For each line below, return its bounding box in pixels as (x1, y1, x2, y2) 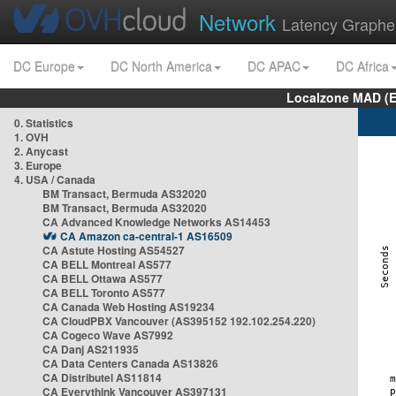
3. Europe (14, 157, 62, 173)
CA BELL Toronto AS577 (42, 285, 165, 301)
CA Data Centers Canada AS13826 (42, 355, 218, 371)
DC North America (110, 57, 212, 75)
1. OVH (14, 129, 49, 145)
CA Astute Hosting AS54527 (42, 242, 185, 258)
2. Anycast (14, 143, 68, 159)
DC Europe (13, 57, 75, 75)
